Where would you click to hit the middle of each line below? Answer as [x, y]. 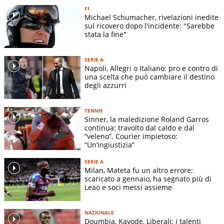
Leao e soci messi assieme [128, 187]
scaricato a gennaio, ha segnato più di [148, 178]
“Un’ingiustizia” [109, 144]
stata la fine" [105, 34]
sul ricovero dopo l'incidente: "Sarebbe [149, 25]
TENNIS [94, 110]
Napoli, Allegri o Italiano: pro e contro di [151, 68]
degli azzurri [105, 85]
